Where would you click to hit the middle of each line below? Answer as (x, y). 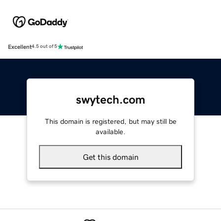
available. (110, 131)
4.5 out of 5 (44, 47)
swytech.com (110, 99)
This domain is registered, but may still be (110, 121)
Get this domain (110, 157)
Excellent (20, 47)
